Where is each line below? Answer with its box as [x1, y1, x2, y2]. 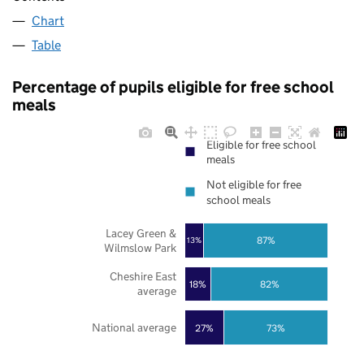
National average [91, 320, 176, 336]
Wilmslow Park [103, 240, 177, 256]
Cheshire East [109, 269, 176, 284]
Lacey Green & [105, 225, 176, 240]
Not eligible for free [206, 177, 301, 193]
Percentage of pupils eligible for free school [12, 77, 334, 97]
